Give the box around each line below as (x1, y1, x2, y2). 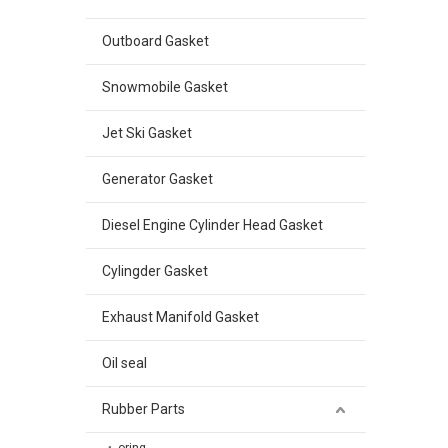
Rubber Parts (102, 401, 185, 417)
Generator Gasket (102, 171, 213, 187)
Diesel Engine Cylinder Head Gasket (102, 217, 323, 233)
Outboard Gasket (102, 33, 209, 49)
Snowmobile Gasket (102, 79, 228, 95)
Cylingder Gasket (102, 263, 208, 279)
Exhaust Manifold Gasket (102, 309, 259, 325)
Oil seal (102, 355, 147, 371)
